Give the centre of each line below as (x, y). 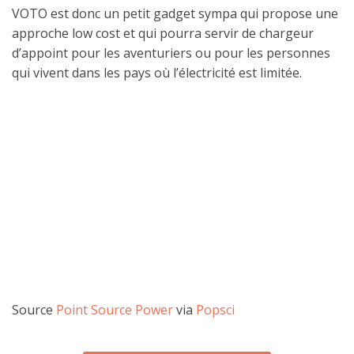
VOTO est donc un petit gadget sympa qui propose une (175, 13)
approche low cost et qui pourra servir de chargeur (163, 33)
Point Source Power (115, 309)
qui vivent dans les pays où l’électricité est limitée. (157, 72)
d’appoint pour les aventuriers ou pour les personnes (171, 53)
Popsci (215, 309)
